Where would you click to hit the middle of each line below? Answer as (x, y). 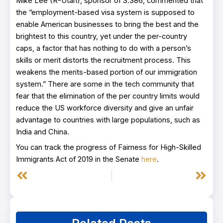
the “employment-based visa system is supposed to (105, 13)
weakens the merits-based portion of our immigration (107, 72)
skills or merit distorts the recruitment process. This (103, 60)
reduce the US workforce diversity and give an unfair (105, 108)
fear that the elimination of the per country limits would (108, 96)
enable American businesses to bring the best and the (107, 25)
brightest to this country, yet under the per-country (102, 37)
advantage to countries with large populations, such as (108, 120)
